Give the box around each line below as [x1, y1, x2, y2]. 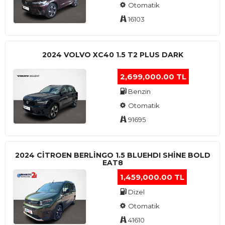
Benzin [127, 87, 151, 95]
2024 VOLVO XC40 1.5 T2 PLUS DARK [42, 50, 183, 59]
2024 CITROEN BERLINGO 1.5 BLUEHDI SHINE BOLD [15, 151, 210, 160]
